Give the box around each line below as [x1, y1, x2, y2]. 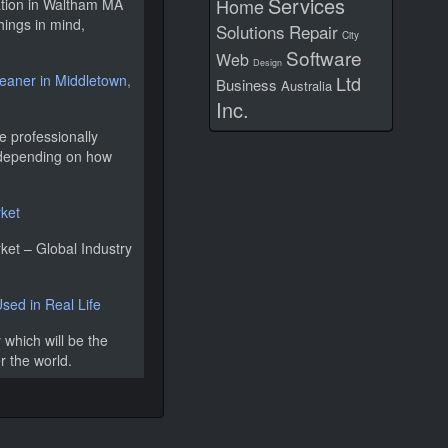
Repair [289, 19, 338, 44]
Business [216, 74, 277, 95]
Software [286, 44, 362, 71]
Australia [281, 76, 332, 95]
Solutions [216, 19, 285, 44]
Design [253, 56, 282, 69]
